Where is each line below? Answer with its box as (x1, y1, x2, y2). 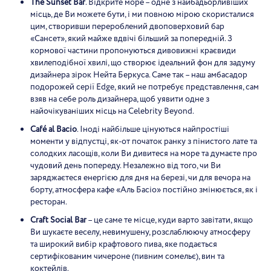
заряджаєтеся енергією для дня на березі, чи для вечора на (30, 172, 250, 184)
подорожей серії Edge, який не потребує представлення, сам (30, 81, 259, 93)
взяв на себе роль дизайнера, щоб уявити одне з (30, 93, 209, 105)
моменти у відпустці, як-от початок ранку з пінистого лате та (30, 135, 257, 148)
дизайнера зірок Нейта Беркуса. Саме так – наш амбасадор (30, 69, 247, 81)
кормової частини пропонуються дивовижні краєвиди (30, 45, 236, 57)
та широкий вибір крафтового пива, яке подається (30, 238, 217, 250)
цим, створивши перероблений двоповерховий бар (30, 21, 224, 33)
